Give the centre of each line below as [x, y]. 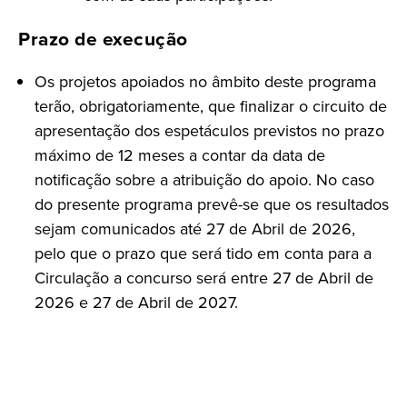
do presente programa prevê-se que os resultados [212, 205]
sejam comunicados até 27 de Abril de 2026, [195, 229]
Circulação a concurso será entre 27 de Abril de [204, 278]
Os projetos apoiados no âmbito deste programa [205, 82]
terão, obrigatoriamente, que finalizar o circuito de [211, 107]
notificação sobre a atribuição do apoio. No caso [204, 180]
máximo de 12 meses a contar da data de [180, 156]
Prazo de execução [103, 39]
